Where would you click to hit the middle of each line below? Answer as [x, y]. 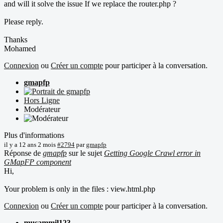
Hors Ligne [42, 100]
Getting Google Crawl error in [152, 153]
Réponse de [23, 153]
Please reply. [24, 21]
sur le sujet [85, 153]
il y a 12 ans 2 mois [30, 144]
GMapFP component [38, 162]
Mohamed [20, 48]
